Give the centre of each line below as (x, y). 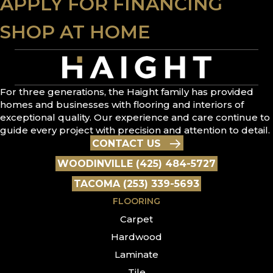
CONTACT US (126, 144)
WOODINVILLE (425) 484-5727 (136, 163)
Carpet (136, 219)
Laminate (136, 254)
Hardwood (136, 236)
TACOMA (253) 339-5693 (136, 183)
